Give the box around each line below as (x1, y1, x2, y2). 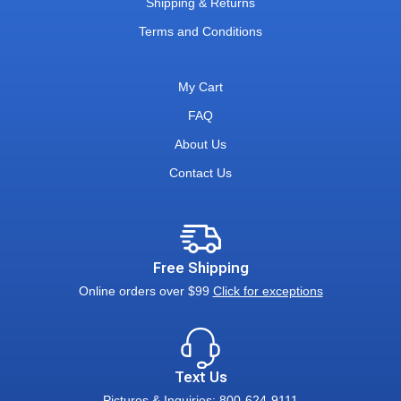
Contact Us (169, 166, 232, 181)
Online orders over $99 (78, 284, 213, 299)
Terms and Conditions (139, 24, 262, 39)
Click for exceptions (212, 284, 323, 299)
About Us (175, 137, 226, 152)
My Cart (178, 80, 223, 95)
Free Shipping (152, 260, 249, 277)
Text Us (174, 369, 227, 387)
